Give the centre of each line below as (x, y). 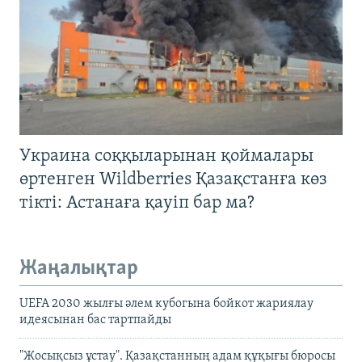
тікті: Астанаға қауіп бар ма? (137, 203)
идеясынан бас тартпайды (95, 320)
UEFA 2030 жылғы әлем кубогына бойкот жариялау (166, 304)
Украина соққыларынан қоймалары (166, 156)
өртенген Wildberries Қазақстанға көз (173, 179)
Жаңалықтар (79, 268)
